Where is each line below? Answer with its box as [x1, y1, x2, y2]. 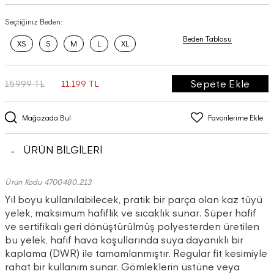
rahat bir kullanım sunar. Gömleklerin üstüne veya [5, 261, 240, 273]
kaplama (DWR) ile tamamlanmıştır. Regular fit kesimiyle [5, 247, 268, 259]
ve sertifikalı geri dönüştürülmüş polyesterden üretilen [5, 220, 260, 232]
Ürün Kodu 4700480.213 [5, 177, 92, 187]
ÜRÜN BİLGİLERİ [23, 144, 103, 156]
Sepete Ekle [190, 77, 250, 90]
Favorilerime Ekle [207, 113, 263, 122]
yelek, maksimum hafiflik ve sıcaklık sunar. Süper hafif [5, 207, 257, 219]
